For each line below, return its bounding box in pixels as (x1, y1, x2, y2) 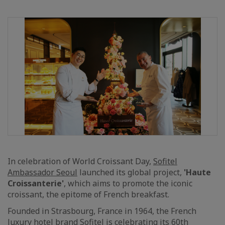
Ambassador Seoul (8, 167, 77, 178)
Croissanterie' (8, 178, 64, 189)
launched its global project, (77, 167, 184, 178)
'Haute (184, 167, 211, 178)
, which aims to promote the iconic (64, 178, 192, 189)
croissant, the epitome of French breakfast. (8, 189, 173, 200)
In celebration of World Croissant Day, (8, 156, 153, 167)
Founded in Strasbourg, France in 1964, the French (8, 205, 196, 216)
